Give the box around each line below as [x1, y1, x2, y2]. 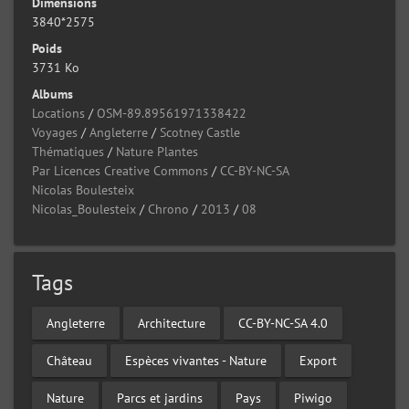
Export [299, 351, 337, 369]
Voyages [32, 124, 78, 142]
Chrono [148, 201, 189, 218]
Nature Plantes [116, 143, 198, 161]
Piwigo [294, 389, 332, 406]
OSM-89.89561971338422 [97, 105, 246, 122]
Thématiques [32, 143, 104, 161]
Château [47, 351, 92, 369]
